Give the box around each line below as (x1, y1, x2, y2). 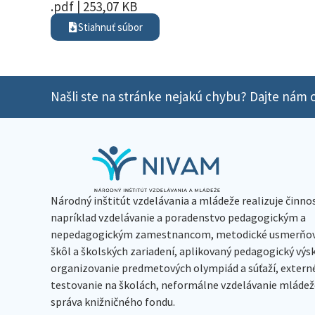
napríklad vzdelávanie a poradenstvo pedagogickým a (51, 210, 306, 224)
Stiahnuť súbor (78, 20, 143, 34)
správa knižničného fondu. (51, 294, 175, 309)
